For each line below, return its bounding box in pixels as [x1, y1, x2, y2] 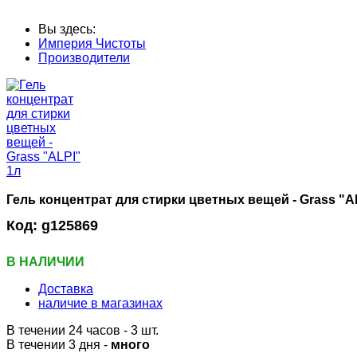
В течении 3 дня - [6, 338, 111, 352]
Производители [38, 50, 130, 65]
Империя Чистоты [38, 36, 146, 50]
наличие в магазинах [38, 296, 163, 311]
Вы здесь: [38, 22, 102, 36]
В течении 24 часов [6, 324, 124, 338]
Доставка [38, 282, 93, 296]
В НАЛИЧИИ [6, 255, 84, 269]
